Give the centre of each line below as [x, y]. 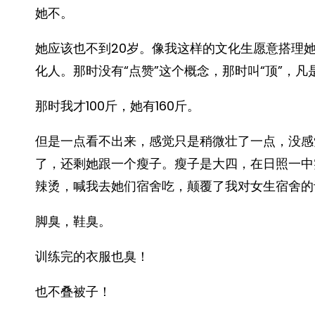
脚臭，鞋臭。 [73, 221]
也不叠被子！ [73, 291]
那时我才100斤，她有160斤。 [117, 106]
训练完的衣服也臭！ [92, 256]
